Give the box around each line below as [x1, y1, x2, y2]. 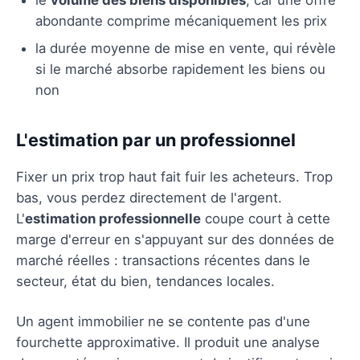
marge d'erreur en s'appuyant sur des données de [16, 231, 334, 247]
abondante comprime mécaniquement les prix [35, 12, 327, 29]
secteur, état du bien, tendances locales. [16, 272, 275, 289]
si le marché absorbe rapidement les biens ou [35, 60, 325, 77]
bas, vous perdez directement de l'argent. [16, 189, 282, 206]
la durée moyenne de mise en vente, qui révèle [35, 39, 336, 56]
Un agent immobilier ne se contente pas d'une [16, 313, 310, 329]
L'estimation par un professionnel [16, 129, 296, 150]
